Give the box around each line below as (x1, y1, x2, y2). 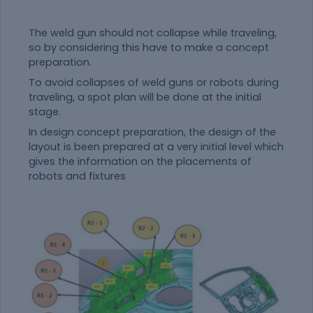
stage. (29, 105, 61, 119)
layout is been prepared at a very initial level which (29, 140, 284, 154)
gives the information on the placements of (29, 154, 252, 169)
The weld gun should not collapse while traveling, (29, 26, 277, 41)
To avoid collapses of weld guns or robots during (29, 75, 279, 90)
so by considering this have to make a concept (29, 41, 269, 55)
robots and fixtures (29, 169, 126, 184)
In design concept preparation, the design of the (29, 125, 276, 140)
